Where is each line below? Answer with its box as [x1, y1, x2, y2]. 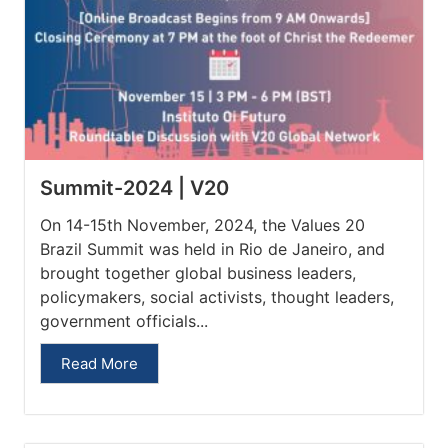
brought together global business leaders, [40, 262, 356, 283]
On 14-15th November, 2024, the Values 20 [40, 214, 365, 235]
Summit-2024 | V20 [40, 175, 229, 200]
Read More [61, 353, 138, 373]
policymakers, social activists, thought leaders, [40, 286, 394, 307]
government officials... [40, 310, 208, 331]
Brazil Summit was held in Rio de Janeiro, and [40, 238, 385, 259]
